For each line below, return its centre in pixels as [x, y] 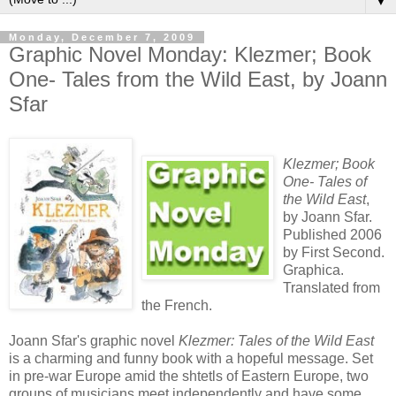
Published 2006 [332, 235]
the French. [177, 306]
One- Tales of [325, 182]
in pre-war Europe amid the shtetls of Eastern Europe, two [189, 377]
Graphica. [313, 270]
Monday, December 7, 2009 [102, 38]
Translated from [331, 288]
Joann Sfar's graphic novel [94, 341]
